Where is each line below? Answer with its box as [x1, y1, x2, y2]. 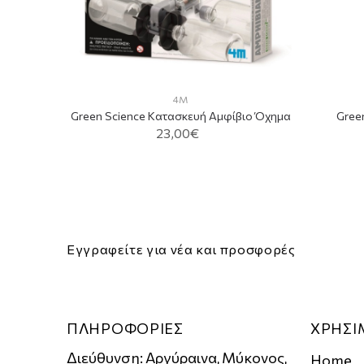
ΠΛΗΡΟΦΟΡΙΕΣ [67, 318, 184, 337]
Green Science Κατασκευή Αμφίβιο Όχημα [70, 108, 291, 123]
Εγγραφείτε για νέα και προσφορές [67, 241, 296, 258]
